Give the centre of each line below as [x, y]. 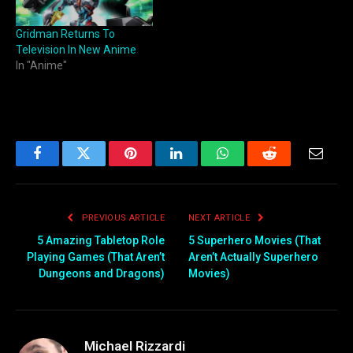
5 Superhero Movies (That [255, 240]
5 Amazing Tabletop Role [101, 240]
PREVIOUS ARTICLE [122, 217]
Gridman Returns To [65, 34]
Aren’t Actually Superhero [253, 256]
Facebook [63, 165]
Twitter [103, 165]
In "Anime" [41, 66]
